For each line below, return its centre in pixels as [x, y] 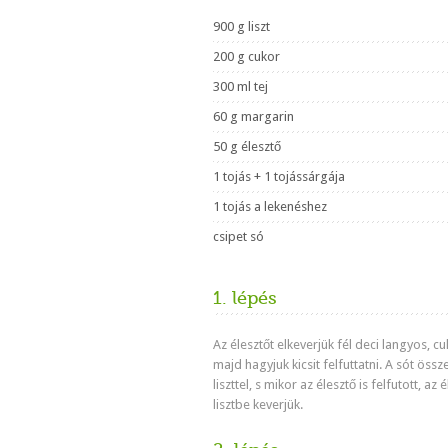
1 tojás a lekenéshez [270, 206]
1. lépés [245, 298]
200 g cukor [246, 56]
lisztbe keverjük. [258, 404]
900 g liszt [241, 26]
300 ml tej [240, 86]
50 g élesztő [247, 146]
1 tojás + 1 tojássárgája [279, 176]
